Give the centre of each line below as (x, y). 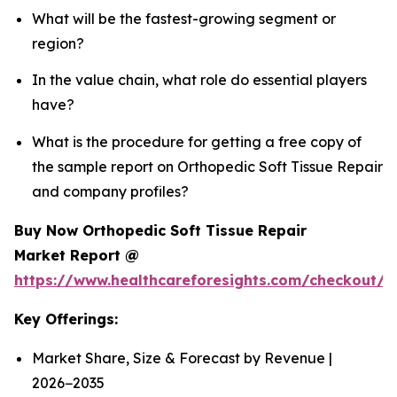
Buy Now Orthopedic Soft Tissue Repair (160, 230)
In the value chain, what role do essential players (199, 80)
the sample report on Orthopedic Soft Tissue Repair (207, 166)
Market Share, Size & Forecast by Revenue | (182, 358)
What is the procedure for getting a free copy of (197, 141)
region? (58, 44)
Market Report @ (77, 255)
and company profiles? (110, 191)
